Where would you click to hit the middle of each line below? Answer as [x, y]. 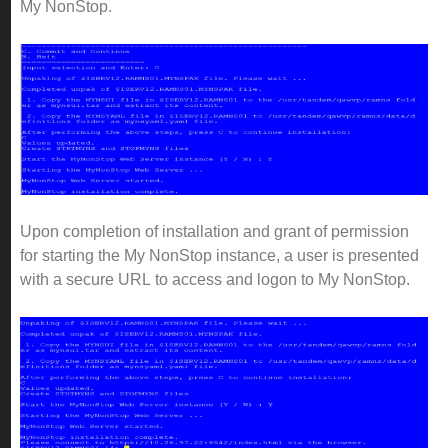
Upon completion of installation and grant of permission [214, 232]
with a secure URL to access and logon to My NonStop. [219, 280]
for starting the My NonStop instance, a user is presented [219, 256]
